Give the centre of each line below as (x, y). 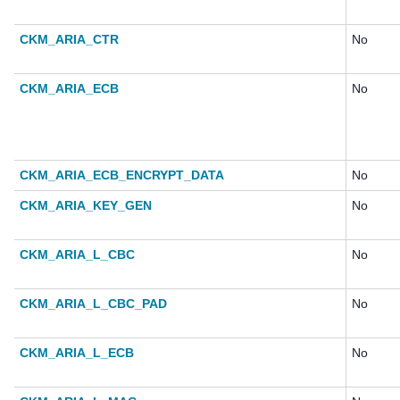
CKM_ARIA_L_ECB (77, 353)
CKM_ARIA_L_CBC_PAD (93, 304)
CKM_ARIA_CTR (69, 40)
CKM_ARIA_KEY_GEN (86, 206)
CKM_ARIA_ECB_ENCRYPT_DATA (122, 175)
